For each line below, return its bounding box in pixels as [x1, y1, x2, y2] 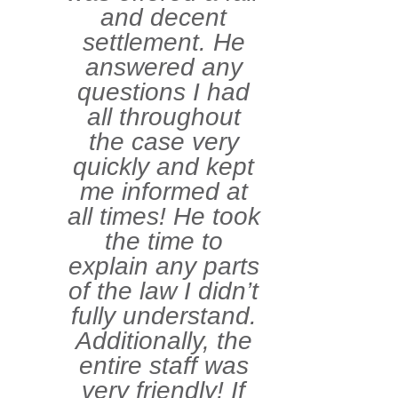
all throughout [86, 103, 241, 131]
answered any [84, 53, 243, 82]
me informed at [79, 178, 248, 206]
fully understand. [70, 302, 257, 330]
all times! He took [67, 203, 260, 231]
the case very [88, 128, 239, 156]
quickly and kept [73, 153, 254, 181]
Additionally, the [75, 327, 252, 355]
